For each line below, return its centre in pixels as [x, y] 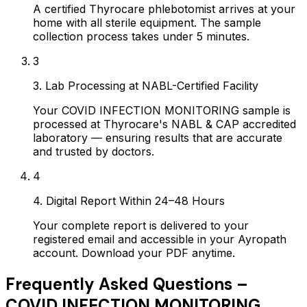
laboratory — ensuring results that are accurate [158, 137]
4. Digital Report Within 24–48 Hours [129, 200]
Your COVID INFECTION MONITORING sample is [162, 110]
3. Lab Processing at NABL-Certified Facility [146, 85]
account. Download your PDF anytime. [134, 253]
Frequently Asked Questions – [127, 284]
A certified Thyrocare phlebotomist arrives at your [164, 9]
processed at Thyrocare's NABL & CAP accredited [164, 124]
